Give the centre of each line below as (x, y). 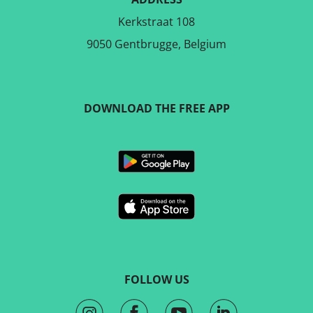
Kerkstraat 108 (156, 21)
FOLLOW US (156, 280)
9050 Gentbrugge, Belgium (156, 44)
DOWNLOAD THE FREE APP (156, 108)
